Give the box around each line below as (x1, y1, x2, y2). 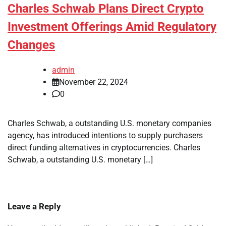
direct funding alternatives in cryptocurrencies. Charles (8, 143, 200, 153)
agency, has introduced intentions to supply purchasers (8, 131, 203, 141)
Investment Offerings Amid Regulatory (8, 20, 216, 34)
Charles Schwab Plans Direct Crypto (8, 2, 204, 16)
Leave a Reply (8, 201, 61, 212)
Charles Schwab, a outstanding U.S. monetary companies (8, 119, 211, 129)
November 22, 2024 (59, 77, 128, 87)
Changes (8, 38, 55, 52)
